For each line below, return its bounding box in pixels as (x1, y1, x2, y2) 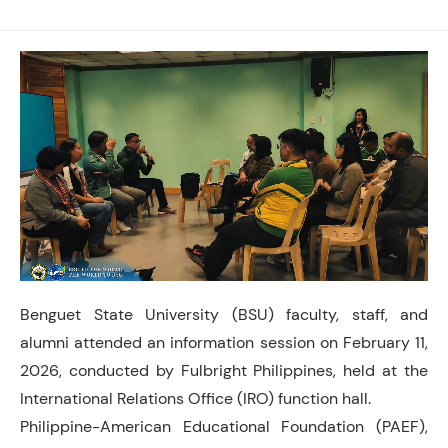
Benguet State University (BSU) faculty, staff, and (20, 303, 428, 325)
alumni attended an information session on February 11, (20, 331, 428, 353)
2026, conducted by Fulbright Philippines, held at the (20, 359, 428, 381)
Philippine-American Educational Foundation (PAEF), (20, 415, 428, 437)
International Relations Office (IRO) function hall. (20, 387, 371, 409)
